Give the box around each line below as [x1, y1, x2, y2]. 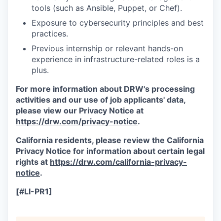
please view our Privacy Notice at [16, 106, 144, 115]
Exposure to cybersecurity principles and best [32, 18, 204, 28]
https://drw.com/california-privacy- [50, 157, 187, 167]
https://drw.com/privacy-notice [16, 116, 138, 126]
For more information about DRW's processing [16, 84, 195, 94]
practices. [32, 29, 68, 38]
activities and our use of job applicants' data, [16, 95, 185, 105]
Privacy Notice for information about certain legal [16, 146, 205, 156]
